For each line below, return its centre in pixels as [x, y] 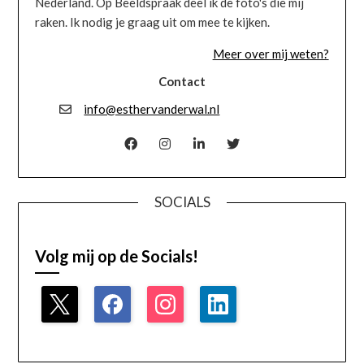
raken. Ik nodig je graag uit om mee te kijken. [153, 22]
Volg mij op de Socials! [117, 256]
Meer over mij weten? [271, 54]
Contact [182, 82]
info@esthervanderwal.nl [152, 109]
